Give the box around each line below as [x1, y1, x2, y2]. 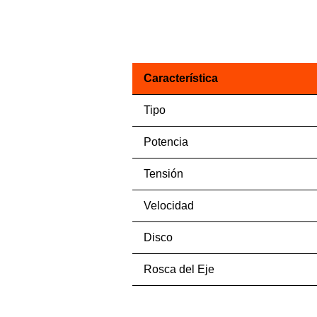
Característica [143, 72, 218, 84]
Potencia [143, 136, 188, 148]
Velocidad [143, 200, 194, 212]
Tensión [143, 168, 183, 180]
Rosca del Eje [143, 263, 214, 275]
